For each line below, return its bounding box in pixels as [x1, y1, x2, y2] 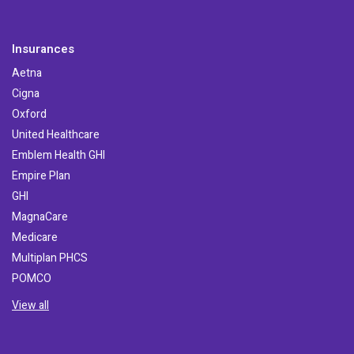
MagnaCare [12, 209, 68, 225]
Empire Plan [12, 168, 70, 184]
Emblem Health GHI [12, 147, 105, 164]
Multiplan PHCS [12, 250, 88, 266]
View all [12, 297, 49, 314]
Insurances [12, 40, 74, 58]
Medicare [12, 229, 58, 246]
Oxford [12, 106, 47, 122]
